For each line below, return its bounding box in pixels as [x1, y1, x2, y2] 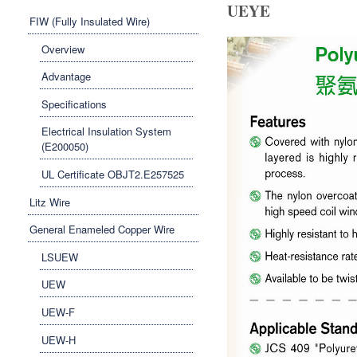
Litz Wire [29, 194, 70, 210]
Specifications [41, 96, 107, 112]
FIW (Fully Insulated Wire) [29, 14, 150, 29]
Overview [41, 41, 84, 57]
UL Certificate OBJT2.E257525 [41, 167, 184, 182]
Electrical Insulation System [41, 124, 171, 139]
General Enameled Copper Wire [29, 222, 175, 237]
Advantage [41, 69, 91, 84]
